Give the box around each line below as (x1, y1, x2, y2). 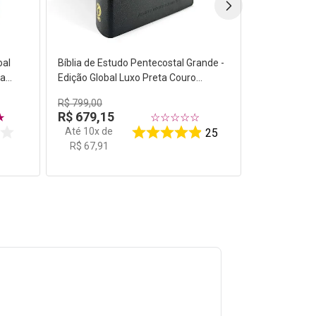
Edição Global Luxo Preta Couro (58, 72, 197, 84)
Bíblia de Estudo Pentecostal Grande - (58, 57, 225, 69)
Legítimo (58, 87, 97, 99)
